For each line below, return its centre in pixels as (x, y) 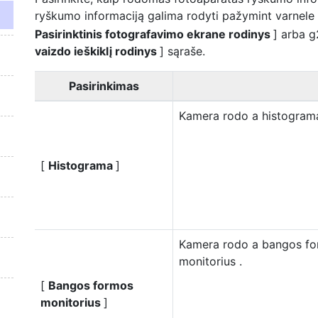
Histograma (82, 165)
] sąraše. (182, 51)
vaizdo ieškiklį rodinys (97, 51)
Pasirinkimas (104, 86)
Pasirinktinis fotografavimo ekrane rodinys (154, 34)
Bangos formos (91, 285)
